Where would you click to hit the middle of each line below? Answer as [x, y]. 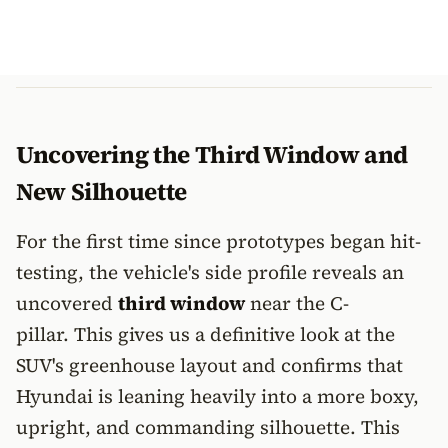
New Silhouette [101, 191]
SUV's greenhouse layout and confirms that [209, 365]
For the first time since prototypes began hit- [218, 241]
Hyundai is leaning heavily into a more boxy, [217, 396]
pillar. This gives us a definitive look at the [205, 334]
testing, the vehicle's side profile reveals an [210, 272]
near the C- [297, 303]
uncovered [67, 303]
